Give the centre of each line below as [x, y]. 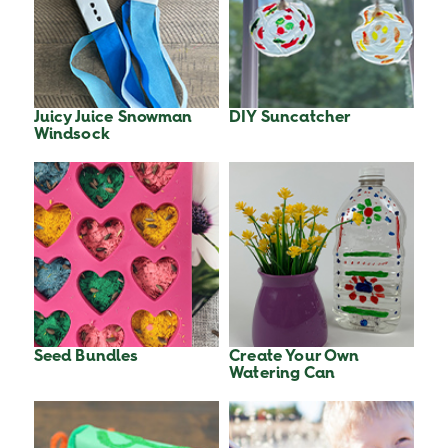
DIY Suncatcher [290, 117]
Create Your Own [294, 356]
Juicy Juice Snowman [113, 117]
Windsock [71, 134]
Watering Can [282, 373]
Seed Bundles [86, 356]
